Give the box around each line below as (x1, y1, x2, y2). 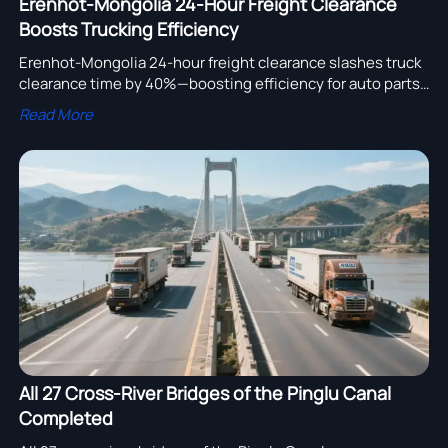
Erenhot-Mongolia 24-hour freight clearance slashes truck (18, 52, 421, 73)
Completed (18, 405, 113, 430)
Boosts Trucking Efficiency (18, 17, 239, 41)
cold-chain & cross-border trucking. (18, 94, 263, 115)
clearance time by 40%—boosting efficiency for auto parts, (18, 73, 424, 94)
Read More (18, 104, 93, 125)
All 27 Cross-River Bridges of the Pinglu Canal (18, 380, 391, 405)
